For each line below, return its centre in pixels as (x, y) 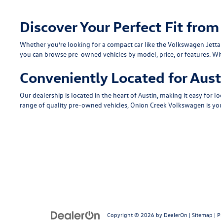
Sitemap (202, 214)
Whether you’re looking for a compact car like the (94, 44)
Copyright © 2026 (131, 214)
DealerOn (176, 214)
